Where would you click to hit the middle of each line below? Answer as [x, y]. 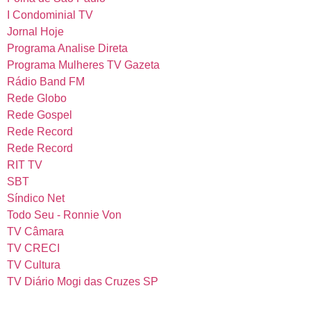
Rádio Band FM [46, 82]
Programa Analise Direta [67, 48]
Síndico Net [36, 198]
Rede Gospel [40, 115]
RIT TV [25, 165]
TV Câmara [35, 232]
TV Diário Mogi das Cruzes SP [83, 281]
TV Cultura [34, 265]
